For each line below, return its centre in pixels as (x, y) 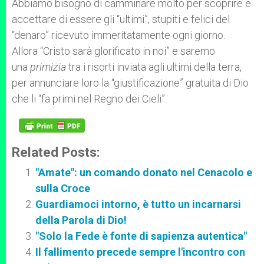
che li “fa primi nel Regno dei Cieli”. (93, 99)
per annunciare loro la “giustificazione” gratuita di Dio (130, 83)
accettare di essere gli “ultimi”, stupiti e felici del (121, 19)
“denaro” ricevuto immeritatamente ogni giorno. (118, 35)
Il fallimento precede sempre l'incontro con (140, 252)
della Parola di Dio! (81, 220)
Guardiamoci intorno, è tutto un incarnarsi (138, 204)
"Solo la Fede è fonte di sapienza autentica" (141, 236)
